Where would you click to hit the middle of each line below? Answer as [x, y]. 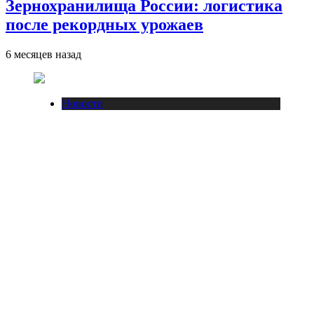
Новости [82, 103]
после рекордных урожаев [104, 24]
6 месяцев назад [43, 54]
